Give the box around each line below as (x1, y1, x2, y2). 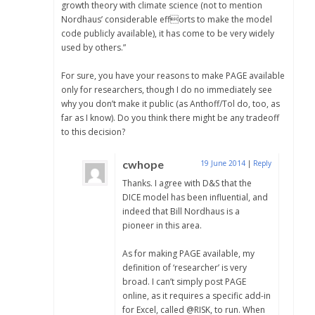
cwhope (122, 157, 164, 171)
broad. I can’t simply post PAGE (122, 275, 246, 288)
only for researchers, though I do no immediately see (61, 83, 272, 96)
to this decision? (61, 125, 125, 138)
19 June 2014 (200, 157, 245, 168)
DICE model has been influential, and (122, 191, 268, 203)
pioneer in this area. (122, 219, 202, 231)
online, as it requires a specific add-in (122, 289, 271, 302)
